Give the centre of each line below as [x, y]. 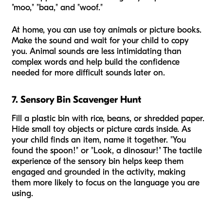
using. [22, 193]
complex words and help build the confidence [96, 62]
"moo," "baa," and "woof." [57, 7]
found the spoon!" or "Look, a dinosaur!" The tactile [107, 150]
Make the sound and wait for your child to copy [100, 40]
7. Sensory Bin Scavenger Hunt [76, 99]
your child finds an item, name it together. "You [99, 140]
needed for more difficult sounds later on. [88, 73]
